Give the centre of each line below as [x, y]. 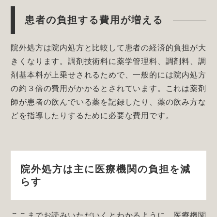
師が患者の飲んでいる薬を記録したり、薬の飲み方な [108, 102]
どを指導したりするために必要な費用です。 [92, 115]
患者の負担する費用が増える [94, 20]
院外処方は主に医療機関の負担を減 [106, 169]
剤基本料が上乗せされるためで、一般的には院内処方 [108, 75]
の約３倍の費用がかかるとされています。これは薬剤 [108, 88]
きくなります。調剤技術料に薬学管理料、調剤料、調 [108, 61]
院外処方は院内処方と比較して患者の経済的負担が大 [108, 47]
